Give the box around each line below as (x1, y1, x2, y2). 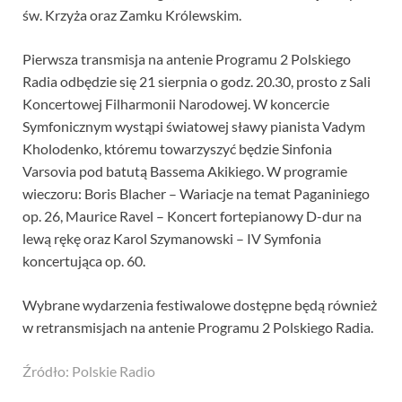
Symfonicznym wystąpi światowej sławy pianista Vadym (22, 118, 365, 135)
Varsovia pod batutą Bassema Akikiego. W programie (22, 162, 347, 180)
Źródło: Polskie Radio (22, 363, 155, 380)
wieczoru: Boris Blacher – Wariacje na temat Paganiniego (22, 185, 370, 203)
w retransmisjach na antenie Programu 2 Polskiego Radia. (22, 319, 373, 336)
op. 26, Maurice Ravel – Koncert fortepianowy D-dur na (22, 207, 362, 225)
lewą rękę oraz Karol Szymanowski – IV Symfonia (22, 230, 321, 248)
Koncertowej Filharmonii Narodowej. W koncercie (22, 95, 329, 113)
